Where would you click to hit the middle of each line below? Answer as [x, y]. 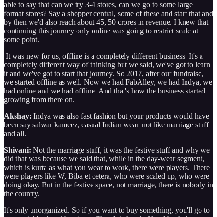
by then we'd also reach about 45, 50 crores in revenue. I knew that [106, 22]
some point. [22, 39]
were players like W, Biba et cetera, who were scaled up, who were [107, 176]
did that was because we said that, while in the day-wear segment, [104, 158]
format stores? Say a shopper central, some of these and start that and [108, 13]
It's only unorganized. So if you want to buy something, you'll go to [107, 210]
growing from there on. [40, 99]
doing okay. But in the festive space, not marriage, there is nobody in [108, 185]
